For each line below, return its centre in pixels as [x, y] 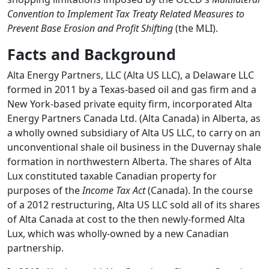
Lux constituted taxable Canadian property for [112, 176]
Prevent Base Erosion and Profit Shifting [90, 29]
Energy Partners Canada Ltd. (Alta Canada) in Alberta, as [134, 119]
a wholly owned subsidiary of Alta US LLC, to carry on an [134, 133]
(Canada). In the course [200, 191]
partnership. [35, 248]
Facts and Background [92, 54]
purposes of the [45, 191]
